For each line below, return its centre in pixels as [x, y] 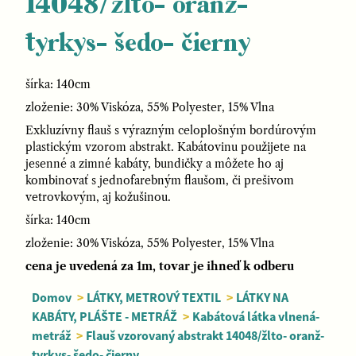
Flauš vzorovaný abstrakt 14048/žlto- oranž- [205, 335]
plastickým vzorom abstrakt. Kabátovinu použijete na [166, 147]
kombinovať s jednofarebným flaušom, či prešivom [160, 180]
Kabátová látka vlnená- [256, 316]
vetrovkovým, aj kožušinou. [98, 197]
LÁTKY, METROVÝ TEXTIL [155, 297]
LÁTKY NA [262, 297]
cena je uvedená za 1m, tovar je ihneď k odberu [160, 266]
